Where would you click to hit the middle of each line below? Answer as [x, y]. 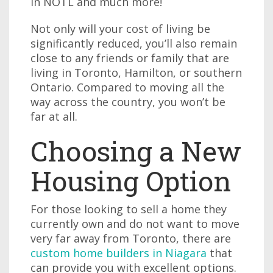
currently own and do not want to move [135, 224]
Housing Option [131, 181]
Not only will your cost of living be [120, 29]
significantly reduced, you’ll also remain [134, 43]
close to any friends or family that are [130, 58]
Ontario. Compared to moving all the [127, 87]
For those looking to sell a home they [129, 209]
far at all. [54, 116]
